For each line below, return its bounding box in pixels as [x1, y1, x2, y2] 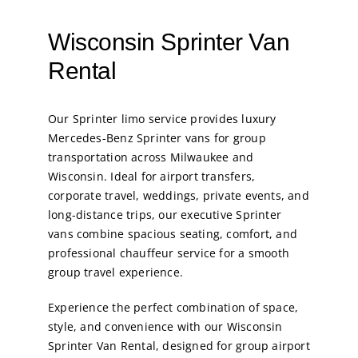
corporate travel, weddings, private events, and [47, 188, 309, 204]
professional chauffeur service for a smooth [47, 245, 290, 261]
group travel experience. [47, 265, 184, 280]
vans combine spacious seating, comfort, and [47, 226, 298, 242]
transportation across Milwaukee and [47, 149, 254, 165]
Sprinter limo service [72, 111, 188, 127]
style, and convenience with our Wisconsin [47, 319, 283, 335]
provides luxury [187, 111, 276, 127]
